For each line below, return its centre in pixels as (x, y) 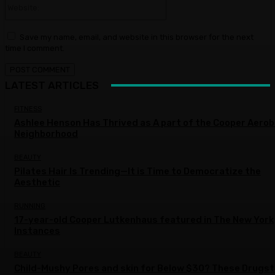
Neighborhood (46, 134)
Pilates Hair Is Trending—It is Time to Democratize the (137, 171)
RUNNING (30, 206)
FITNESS (28, 109)
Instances (37, 230)
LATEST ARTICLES (52, 85)
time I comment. (35, 48)
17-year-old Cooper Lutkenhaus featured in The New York (144, 219)
